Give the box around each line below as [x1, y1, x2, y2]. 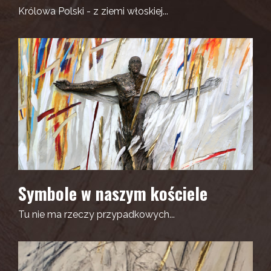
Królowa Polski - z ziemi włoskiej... [18, 5, 168, 17]
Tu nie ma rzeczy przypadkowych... [18, 208, 175, 220]
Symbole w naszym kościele [18, 180, 207, 206]
